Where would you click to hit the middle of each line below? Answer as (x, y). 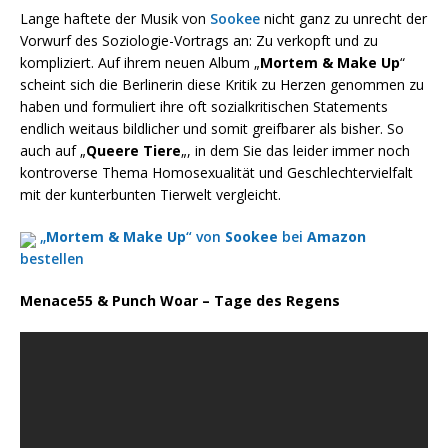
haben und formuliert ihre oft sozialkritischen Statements (204, 107)
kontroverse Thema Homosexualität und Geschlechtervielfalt (216, 173)
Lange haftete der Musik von (115, 19)
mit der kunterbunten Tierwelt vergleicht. (150, 195)
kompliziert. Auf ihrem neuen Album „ (140, 63)
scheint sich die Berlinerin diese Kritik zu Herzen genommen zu (222, 85)
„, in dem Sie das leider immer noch (295, 151)
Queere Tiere (133, 151)
